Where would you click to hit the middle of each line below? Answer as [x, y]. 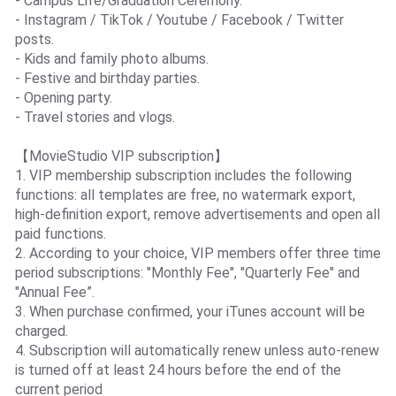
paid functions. [60, 233]
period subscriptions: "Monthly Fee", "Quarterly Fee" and [187, 272]
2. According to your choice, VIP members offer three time [198, 253]
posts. [34, 39]
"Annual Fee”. [54, 292]
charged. [41, 331]
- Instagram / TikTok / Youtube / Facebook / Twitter [179, 19]
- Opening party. [63, 97]
